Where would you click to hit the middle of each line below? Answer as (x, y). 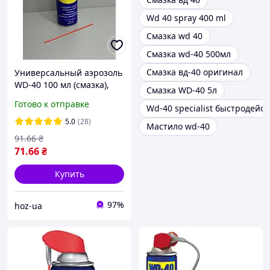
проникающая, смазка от (67, 109)
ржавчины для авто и (60, 121)
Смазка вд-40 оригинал (195, 72)
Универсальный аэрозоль (68, 73)
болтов (29, 133)
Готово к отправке (52, 104)
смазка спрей (42, 97)
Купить (69, 174)
